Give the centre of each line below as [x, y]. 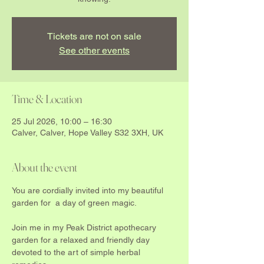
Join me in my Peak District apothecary [85, 227]
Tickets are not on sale [94, 36]
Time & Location [47, 98]
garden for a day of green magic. [74, 202]
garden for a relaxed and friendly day [82, 240]
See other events [94, 50]
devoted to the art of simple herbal [77, 252]
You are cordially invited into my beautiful [90, 190]
